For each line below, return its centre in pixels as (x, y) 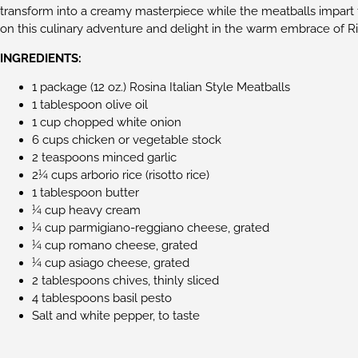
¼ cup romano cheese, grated (115, 246)
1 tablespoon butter (86, 193)
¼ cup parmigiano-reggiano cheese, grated (151, 228)
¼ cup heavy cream (86, 211)
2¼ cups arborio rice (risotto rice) (121, 175)
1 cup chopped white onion (107, 123)
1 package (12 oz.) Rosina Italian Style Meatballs (161, 88)
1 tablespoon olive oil (90, 105)
